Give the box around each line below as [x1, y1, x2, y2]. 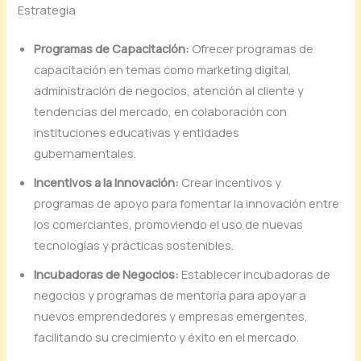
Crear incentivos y [179, 174, 282, 191]
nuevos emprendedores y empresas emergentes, [34, 308, 309, 325]
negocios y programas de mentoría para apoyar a [34, 287, 307, 304]
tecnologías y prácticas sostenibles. [34, 237, 234, 254]
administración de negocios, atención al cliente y [34, 82, 305, 99]
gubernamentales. [34, 145, 137, 162]
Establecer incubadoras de [179, 266, 331, 283]
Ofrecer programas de [189, 40, 314, 57]
